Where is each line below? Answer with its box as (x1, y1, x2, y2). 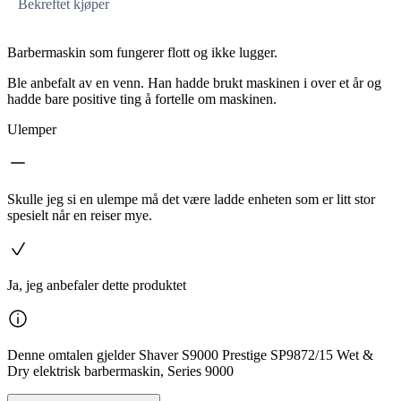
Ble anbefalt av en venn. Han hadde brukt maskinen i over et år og (7, 74, 381, 90)
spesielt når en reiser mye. (7, 207, 152, 223)
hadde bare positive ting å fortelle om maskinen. (7, 90, 277, 107)
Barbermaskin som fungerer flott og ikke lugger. (7, 44, 277, 60)
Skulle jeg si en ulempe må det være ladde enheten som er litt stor (7, 191, 375, 207)
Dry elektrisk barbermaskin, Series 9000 (7, 363, 234, 379)
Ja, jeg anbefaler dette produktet (7, 277, 186, 293)
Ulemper (7, 121, 56, 137)
